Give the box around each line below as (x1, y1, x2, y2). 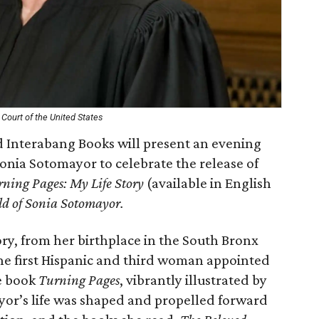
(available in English (147, 174, 271, 192)
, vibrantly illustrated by (120, 271, 267, 288)
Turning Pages (38, 271, 120, 288)
